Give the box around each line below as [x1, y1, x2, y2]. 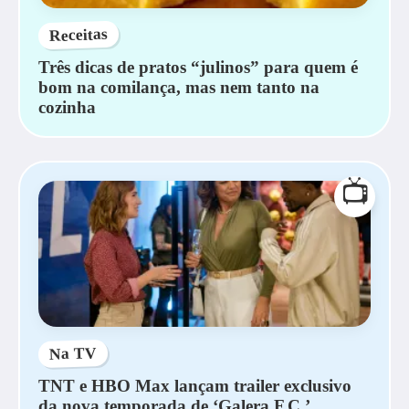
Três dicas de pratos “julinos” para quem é [38, 58, 358, 77]
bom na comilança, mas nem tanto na [38, 78, 320, 97]
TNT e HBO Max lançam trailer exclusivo [38, 376, 351, 395]
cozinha [38, 98, 96, 117]
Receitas [48, 24, 109, 46]
